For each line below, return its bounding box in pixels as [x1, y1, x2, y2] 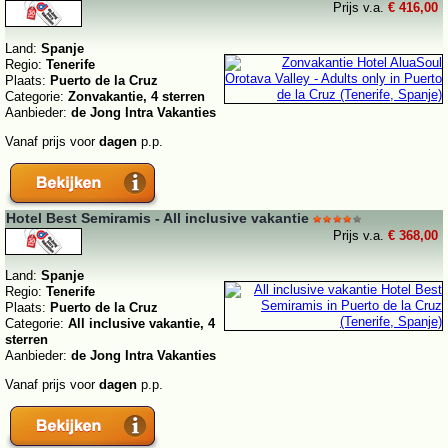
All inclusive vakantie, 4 [68, 315, 215, 331]
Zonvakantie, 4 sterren [68, 88, 205, 104]
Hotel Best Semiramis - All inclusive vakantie [6, 209, 309, 226]
